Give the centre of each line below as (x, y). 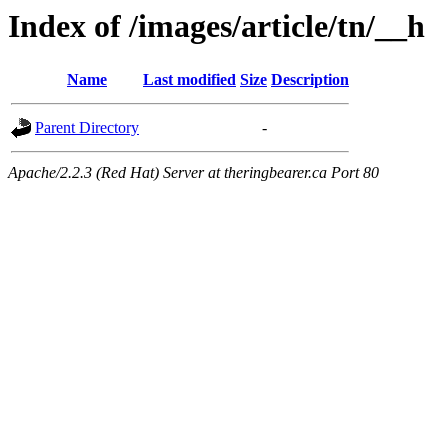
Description (310, 80)
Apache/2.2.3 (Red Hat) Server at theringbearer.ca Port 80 (193, 173)
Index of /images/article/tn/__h (216, 26)
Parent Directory (87, 128)
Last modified (189, 80)
